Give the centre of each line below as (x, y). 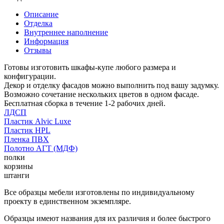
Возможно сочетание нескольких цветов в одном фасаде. (101, 94)
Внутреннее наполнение (66, 32)
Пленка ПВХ (26, 139)
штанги (17, 175)
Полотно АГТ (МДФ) (41, 148)
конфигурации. (30, 76)
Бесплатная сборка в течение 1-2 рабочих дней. (85, 103)
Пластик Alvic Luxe (37, 121)
